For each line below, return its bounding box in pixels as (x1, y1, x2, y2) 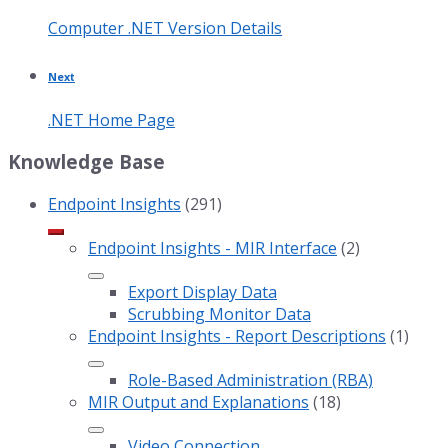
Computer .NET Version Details (48, 16, 282, 39)
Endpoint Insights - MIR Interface (88, 237, 337, 260)
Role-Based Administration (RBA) (128, 369, 373, 392)
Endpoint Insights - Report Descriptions (88, 325, 386, 348)
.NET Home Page (48, 108, 175, 131)
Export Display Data (128, 281, 277, 304)
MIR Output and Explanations (88, 391, 309, 414)
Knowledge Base (8, 149, 165, 175)
